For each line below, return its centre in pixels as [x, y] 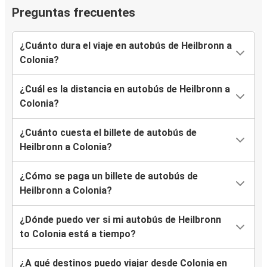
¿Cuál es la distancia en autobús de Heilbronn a [125, 89]
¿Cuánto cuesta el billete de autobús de [108, 133]
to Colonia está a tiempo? [78, 234]
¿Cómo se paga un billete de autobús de [109, 176]
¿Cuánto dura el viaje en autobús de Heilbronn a [126, 46]
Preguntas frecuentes [74, 13]
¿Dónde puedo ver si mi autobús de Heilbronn [120, 220]
